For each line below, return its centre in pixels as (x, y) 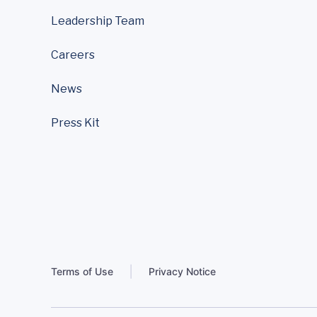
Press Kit (75, 122)
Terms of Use (82, 271)
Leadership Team (98, 21)
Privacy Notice (182, 271)
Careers (73, 54)
